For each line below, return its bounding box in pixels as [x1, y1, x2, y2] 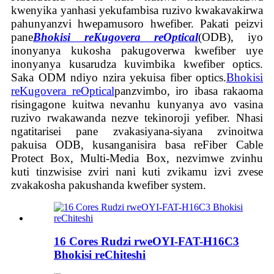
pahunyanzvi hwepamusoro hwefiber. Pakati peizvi [11, 17, 263, 30]
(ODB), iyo [198, 30, 264, 43]
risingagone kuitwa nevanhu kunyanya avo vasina [11, 97, 263, 111]
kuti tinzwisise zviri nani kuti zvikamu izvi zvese [11, 165, 263, 178]
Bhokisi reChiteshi [54, 248, 146, 262]
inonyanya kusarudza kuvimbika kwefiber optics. [11, 57, 263, 70]
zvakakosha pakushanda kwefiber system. [11, 178, 206, 191]
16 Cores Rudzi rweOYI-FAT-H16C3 [54, 235, 239, 248]
